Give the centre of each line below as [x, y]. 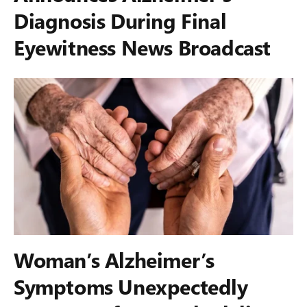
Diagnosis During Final [120, 20]
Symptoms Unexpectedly [131, 286]
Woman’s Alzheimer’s [114, 260]
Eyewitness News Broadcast [143, 47]
